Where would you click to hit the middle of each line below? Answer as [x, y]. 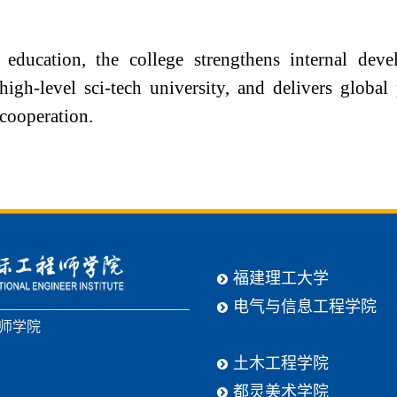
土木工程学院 [281, 362]
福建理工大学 [281, 276]
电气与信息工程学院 [305, 305]
